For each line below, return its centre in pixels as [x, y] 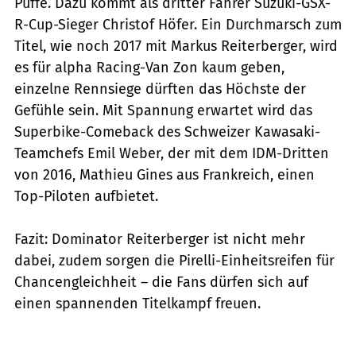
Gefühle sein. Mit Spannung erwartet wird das [163, 110]
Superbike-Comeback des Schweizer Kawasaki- [167, 132]
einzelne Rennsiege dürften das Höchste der [160, 89]
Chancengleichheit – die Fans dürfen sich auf [161, 282]
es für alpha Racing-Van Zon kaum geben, [149, 67]
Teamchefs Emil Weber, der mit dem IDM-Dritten [172, 153]
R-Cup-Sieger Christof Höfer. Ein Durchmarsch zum [178, 24]
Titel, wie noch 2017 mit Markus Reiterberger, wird [176, 46]
